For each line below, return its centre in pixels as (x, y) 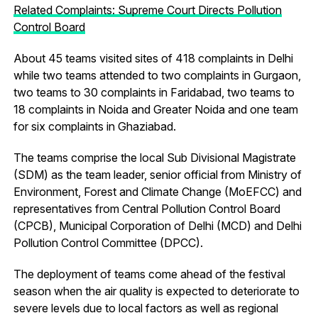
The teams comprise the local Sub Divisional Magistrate (154, 157)
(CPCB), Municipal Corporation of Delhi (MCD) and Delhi (157, 225)
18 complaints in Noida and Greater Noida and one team (155, 109)
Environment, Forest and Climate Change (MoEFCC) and (157, 191)
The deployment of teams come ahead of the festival (149, 274)
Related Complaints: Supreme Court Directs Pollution (147, 10)
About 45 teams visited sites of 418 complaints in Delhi (153, 58)
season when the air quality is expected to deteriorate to (156, 291)
